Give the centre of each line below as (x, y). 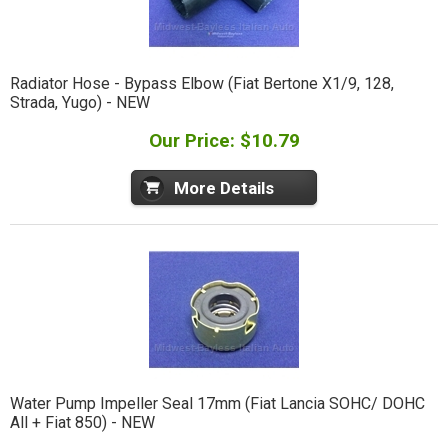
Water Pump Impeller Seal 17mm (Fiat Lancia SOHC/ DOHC (217, 404)
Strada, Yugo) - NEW (79, 102)
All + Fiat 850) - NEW (82, 423)
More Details (224, 187)
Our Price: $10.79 (224, 140)
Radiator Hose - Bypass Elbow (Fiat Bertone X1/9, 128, (201, 83)
